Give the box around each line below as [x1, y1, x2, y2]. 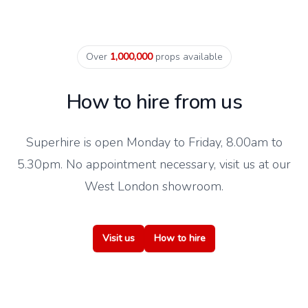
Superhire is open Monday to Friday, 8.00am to [25, 134, 283, 151]
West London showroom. [85, 178, 223, 195]
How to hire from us [66, 88, 242, 117]
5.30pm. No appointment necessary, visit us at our [17, 156, 291, 173]
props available [152, 50, 223, 64]
